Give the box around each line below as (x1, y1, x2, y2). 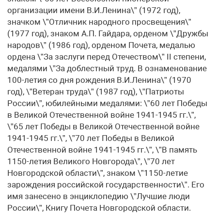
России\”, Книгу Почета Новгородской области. (7, 203, 191, 213)
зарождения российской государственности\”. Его (7, 180, 204, 190)
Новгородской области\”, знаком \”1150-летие (7, 168, 188, 178)
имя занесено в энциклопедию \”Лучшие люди (7, 191, 190, 201)
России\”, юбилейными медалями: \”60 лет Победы (7, 98, 207, 108)
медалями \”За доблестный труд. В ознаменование (7, 63, 207, 74)
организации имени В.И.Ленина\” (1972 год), (7, 5, 180, 15)
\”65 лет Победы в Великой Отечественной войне (7, 122, 200, 132)
